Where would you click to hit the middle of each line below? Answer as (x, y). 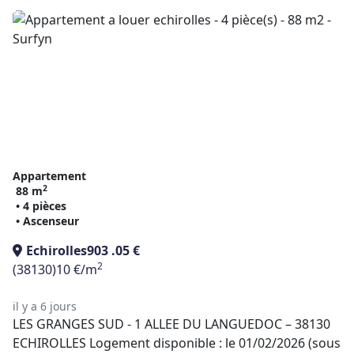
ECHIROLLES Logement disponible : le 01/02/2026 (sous (177, 343)
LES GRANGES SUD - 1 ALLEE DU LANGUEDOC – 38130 (171, 324)
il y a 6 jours (45, 306)
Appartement (49, 176)
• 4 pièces (41, 206)
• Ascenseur (47, 221)
